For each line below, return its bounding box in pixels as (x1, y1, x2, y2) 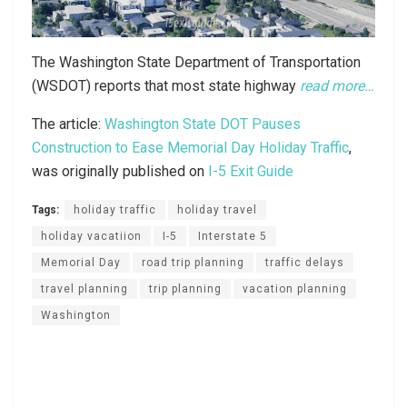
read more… (300, 76, 374, 94)
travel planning (41, 282, 128, 295)
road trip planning (142, 255, 244, 269)
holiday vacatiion (41, 229, 142, 243)
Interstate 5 (198, 229, 267, 243)
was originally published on (32, 162, 208, 180)
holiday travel (177, 203, 257, 216)
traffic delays (265, 255, 344, 269)
